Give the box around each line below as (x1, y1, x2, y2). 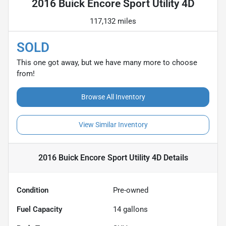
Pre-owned (113, 185, 148, 195)
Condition (17, 185, 48, 195)
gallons (121, 204, 148, 214)
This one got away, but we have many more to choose (17, 58, 197, 67)
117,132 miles (90, 16, 136, 26)
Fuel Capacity (17, 204, 62, 214)
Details (161, 152, 188, 162)
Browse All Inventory (81, 92, 145, 101)
